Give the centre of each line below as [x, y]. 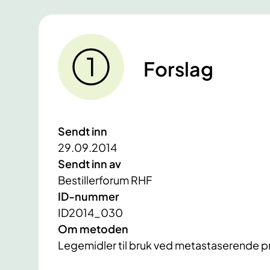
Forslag [178, 69]
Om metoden [93, 229]
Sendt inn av [89, 164]
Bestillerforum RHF [105, 180]
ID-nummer [89, 196]
